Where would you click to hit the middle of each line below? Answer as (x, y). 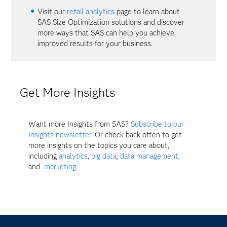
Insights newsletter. (61, 135)
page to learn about (147, 12)
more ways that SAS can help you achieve (106, 33)
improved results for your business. (95, 44)
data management (149, 156)
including (44, 156)
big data (104, 156)
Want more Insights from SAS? (80, 124)
